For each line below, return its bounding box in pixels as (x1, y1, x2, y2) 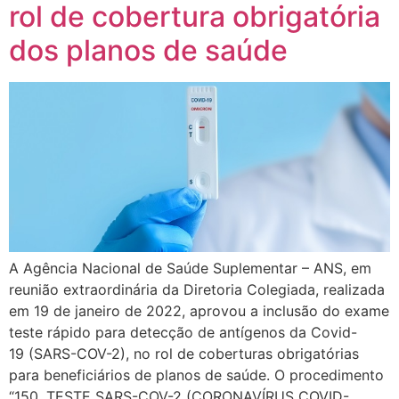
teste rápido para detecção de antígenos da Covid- (9, 323, 357, 342)
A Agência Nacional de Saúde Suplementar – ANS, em (9, 259, 371, 278)
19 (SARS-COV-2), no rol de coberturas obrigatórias (9, 345, 359, 363)
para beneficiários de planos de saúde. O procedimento (9, 366, 384, 385)
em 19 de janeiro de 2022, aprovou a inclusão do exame (9, 302, 389, 321)
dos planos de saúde (9, 33, 288, 69)
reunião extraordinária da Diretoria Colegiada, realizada (9, 281, 385, 299)
